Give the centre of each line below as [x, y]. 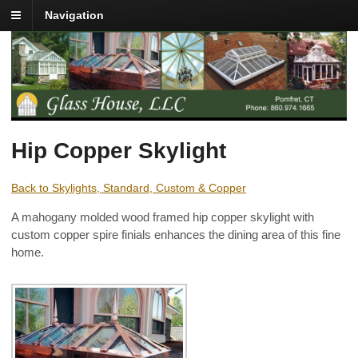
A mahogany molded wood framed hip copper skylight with [163, 217]
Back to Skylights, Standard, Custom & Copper [129, 188]
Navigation [74, 16]
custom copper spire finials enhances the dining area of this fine [176, 235]
